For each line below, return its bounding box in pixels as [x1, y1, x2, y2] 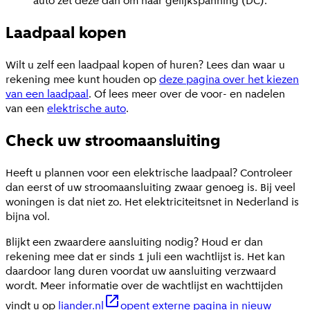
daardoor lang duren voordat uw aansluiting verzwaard [6, 264, 276, 279]
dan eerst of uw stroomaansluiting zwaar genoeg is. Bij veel [6, 180, 295, 195]
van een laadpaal [6, 86, 89, 102]
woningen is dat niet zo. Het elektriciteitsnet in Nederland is [6, 194, 299, 210]
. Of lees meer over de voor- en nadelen [89, 86, 285, 102]
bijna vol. [6, 209, 50, 224]
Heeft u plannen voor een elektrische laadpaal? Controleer [6, 165, 293, 181]
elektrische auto [47, 101, 126, 116]
